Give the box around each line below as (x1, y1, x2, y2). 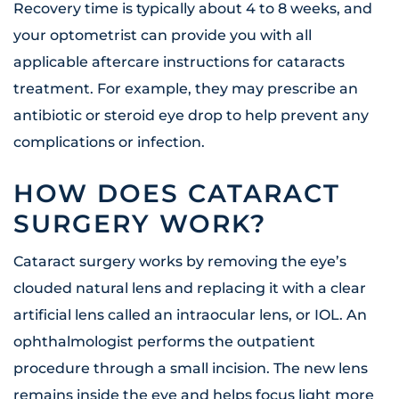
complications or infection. (13, 134, 205, 151)
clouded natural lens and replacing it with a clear (13, 280, 366, 297)
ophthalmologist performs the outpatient (13, 333, 315, 351)
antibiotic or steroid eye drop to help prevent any (13, 107, 369, 125)
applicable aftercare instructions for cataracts (13, 53, 345, 71)
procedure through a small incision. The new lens (13, 360, 368, 378)
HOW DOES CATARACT (13, 178, 340, 209)
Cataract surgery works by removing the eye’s (13, 253, 346, 271)
